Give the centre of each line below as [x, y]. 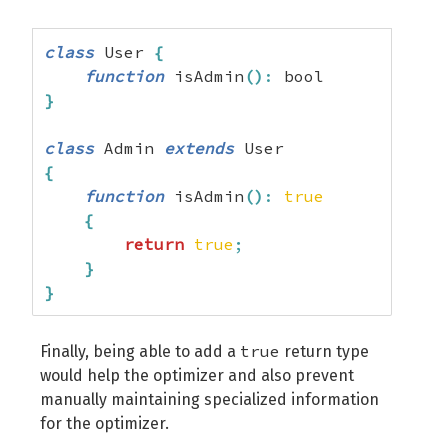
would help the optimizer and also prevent [197, 375]
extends [199, 148]
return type [324, 351]
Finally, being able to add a [140, 351]
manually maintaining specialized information [209, 399]
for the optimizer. [104, 423]
